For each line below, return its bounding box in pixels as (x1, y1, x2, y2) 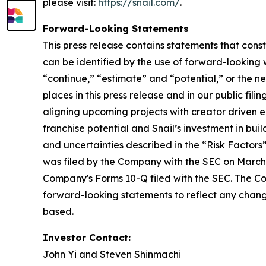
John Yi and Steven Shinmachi (43, 248, 181, 261)
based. (43, 205, 74, 218)
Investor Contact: (43, 232, 131, 244)
